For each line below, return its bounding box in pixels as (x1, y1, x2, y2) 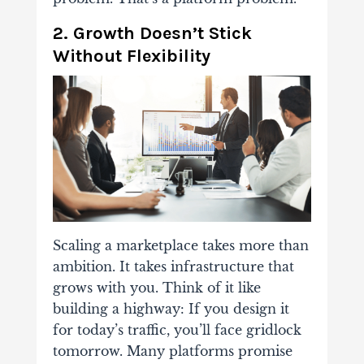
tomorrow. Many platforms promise (52, 342, 292, 359)
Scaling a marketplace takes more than (52, 236, 309, 253)
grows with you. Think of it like (52, 279, 261, 296)
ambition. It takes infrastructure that (52, 258, 294, 275)
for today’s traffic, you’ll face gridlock (52, 321, 301, 338)
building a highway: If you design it (52, 300, 289, 317)
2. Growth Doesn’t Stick (52, 23, 252, 45)
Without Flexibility (52, 45, 210, 67)
